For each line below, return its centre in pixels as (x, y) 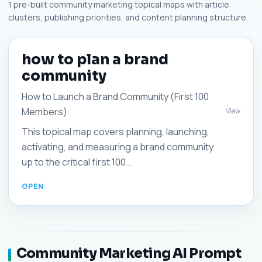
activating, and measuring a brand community (118, 147)
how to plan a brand (95, 60)
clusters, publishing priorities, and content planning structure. (128, 17)
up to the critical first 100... (77, 162)
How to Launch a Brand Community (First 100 (115, 96)
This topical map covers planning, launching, (116, 132)
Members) (44, 112)
